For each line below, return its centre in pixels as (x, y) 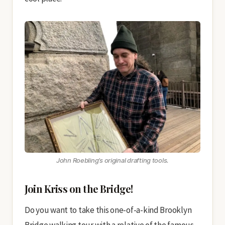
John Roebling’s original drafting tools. (113, 160)
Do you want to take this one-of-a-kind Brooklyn (108, 210)
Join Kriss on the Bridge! (79, 189)
